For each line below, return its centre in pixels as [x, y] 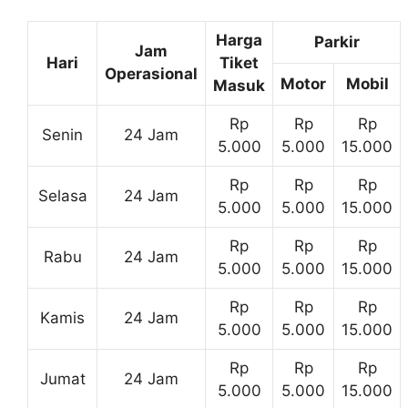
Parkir [337, 41]
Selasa [62, 195]
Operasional [151, 73]
